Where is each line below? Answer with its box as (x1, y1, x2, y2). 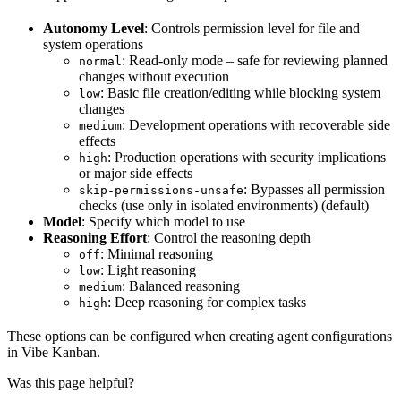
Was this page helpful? (7, 375, 134, 391)
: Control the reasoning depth (147, 230, 311, 246)
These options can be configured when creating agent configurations (7, 328, 392, 345)
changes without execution (79, 69, 229, 85)
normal (79, 55, 122, 69)
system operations (43, 37, 143, 53)
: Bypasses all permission (243, 182, 385, 198)
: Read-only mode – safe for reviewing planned (122, 53, 388, 69)
